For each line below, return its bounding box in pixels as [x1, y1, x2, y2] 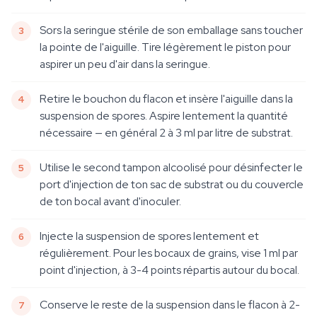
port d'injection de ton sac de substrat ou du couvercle [40, 177, 304, 192]
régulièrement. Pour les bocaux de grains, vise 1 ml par [40, 246, 298, 260]
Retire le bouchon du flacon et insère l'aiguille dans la [40, 91, 293, 106]
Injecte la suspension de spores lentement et [40, 229, 259, 243]
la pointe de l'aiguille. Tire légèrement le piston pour [40, 40, 291, 54]
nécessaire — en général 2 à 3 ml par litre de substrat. [40, 125, 293, 140]
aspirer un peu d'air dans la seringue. [40, 57, 210, 71]
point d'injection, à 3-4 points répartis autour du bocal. [40, 263, 299, 277]
